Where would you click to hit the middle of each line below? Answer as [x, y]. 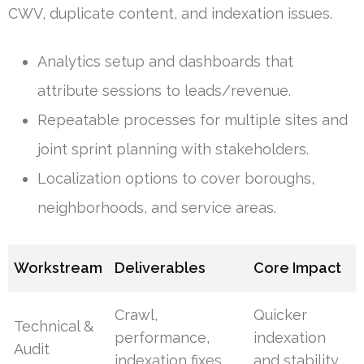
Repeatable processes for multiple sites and [193, 120]
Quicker [281, 315]
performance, [162, 338]
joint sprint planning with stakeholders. [173, 149]
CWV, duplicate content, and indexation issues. [170, 14]
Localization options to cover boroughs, [176, 179]
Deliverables [160, 268]
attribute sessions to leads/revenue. [164, 91]
